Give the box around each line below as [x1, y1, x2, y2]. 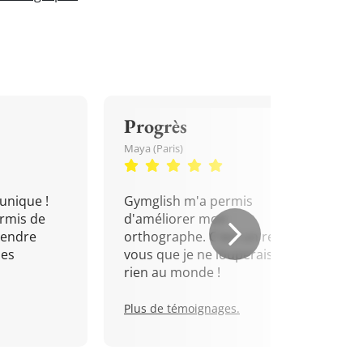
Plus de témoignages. [124, 301, 240, 316]
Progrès [124, 113, 187, 139]
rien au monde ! [124, 263, 220, 281]
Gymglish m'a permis [124, 192, 253, 210]
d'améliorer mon [124, 210, 227, 228]
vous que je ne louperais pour [124, 246, 306, 263]
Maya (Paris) [124, 141, 183, 156]
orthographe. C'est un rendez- [124, 228, 309, 246]
